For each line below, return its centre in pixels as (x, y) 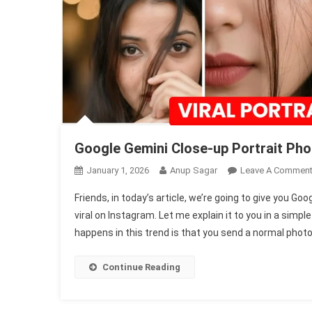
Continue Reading (141, 267)
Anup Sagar (194, 170)
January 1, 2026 (118, 170)
